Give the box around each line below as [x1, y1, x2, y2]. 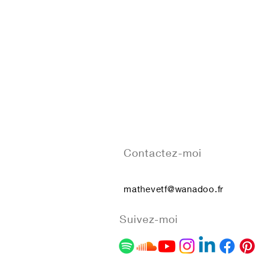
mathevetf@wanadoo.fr [124, 183, 224, 194]
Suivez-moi [119, 212, 178, 225]
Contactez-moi [124, 146, 202, 159]
